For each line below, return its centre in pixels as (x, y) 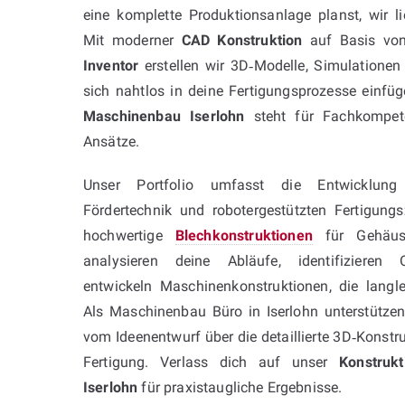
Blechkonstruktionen (244, 235)
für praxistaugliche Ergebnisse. (240, 387)
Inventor (111, 65)
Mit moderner (132, 40)
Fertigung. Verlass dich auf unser (212, 362)
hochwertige (129, 235)
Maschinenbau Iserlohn (164, 116)
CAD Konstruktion (242, 40)
